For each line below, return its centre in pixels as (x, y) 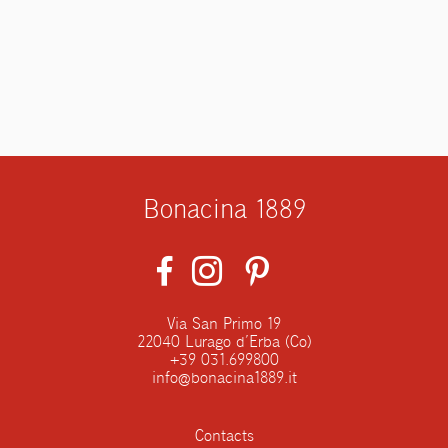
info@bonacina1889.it (224, 379)
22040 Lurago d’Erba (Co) (224, 343)
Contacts (224, 437)
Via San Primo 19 (224, 325)
